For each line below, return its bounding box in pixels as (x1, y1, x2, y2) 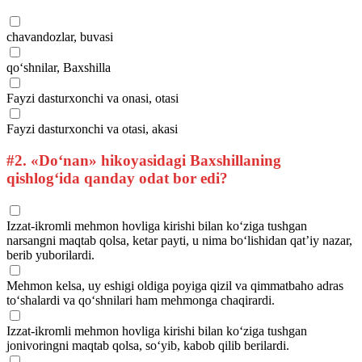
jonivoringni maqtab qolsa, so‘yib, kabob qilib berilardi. (6, 338, 289, 352)
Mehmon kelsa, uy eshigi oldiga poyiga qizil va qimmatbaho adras (6, 278, 343, 293)
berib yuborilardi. (6, 247, 95, 262)
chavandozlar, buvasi (6, 30, 113, 44)
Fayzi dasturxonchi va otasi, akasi (6, 122, 178, 137)
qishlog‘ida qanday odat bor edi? (6, 170, 228, 187)
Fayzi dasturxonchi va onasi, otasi (6, 91, 179, 106)
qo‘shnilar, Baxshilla (6, 61, 111, 75)
